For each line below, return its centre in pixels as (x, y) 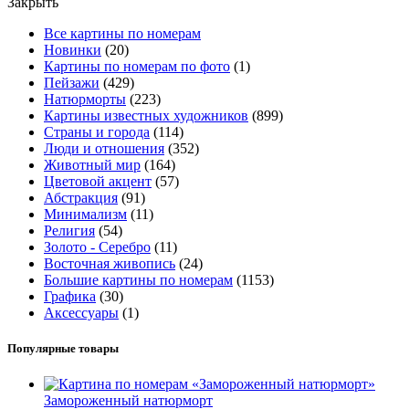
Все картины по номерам (122, 33)
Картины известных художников (146, 115)
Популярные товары (63, 348)
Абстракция (81, 197)
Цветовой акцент (98, 181)
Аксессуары (81, 312)
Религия (69, 230)
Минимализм (85, 214)
